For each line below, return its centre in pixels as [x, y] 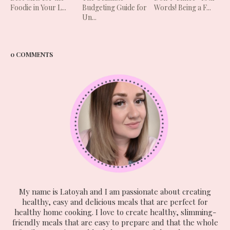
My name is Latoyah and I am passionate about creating [115, 192]
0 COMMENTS [32, 55]
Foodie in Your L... [38, 8]
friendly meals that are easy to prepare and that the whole [115, 223]
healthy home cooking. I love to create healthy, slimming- [115, 212]
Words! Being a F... [183, 8]
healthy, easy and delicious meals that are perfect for [115, 202]
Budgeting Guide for [115, 8]
